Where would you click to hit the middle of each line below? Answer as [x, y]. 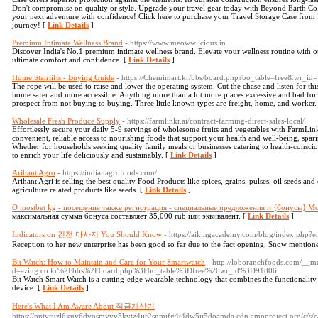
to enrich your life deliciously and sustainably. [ [91, 155]
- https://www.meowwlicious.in [175, 43]
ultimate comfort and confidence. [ [70, 60]
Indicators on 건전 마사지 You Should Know [87, 234]
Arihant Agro [34, 172]
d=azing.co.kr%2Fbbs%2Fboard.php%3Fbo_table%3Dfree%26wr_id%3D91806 [144, 270]
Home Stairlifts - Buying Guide [63, 77]
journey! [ [30, 25]
